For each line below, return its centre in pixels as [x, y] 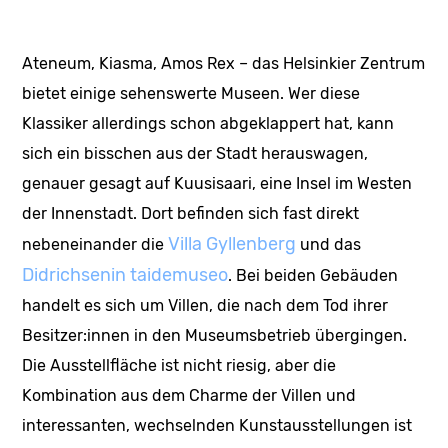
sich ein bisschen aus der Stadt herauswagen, [195, 153]
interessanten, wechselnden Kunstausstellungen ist [217, 425]
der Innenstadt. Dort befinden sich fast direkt [191, 213]
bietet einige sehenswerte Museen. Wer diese [191, 93]
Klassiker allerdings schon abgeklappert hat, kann [208, 123]
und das [329, 244]
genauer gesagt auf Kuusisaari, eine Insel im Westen [217, 183]
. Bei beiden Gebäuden [313, 275]
